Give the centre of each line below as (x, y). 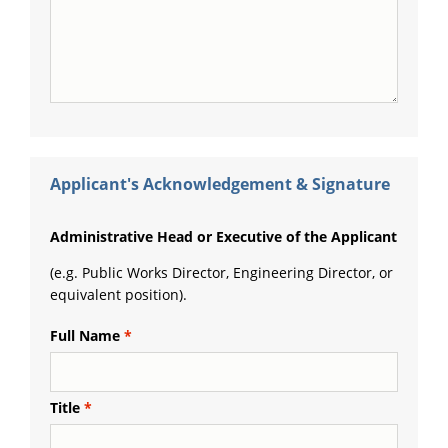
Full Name (85, 335)
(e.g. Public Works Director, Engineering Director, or (221, 272)
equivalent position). (118, 294)
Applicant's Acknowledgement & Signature (220, 183)
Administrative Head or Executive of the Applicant (223, 236)
